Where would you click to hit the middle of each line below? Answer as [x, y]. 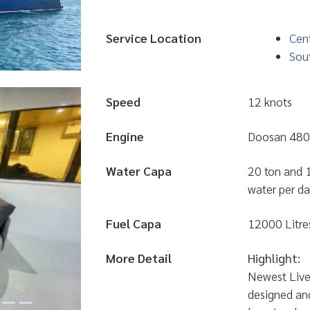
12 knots [270, 101]
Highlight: [274, 258]
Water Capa [139, 171]
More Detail [139, 258]
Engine [125, 136]
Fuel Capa [134, 223]
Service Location [154, 38]
